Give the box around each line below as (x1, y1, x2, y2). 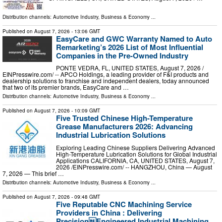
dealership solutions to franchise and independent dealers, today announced (2, 76, 209, 85)
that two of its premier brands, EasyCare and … (2, 83, 129, 92)
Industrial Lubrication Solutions (56, 129, 166, 141)
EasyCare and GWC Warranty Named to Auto (56, 33, 212, 44)
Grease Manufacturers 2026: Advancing (56, 121, 193, 132)
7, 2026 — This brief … (2, 169, 64, 178)
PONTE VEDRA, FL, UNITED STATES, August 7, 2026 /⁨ (56, 63, 204, 72)
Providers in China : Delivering (56, 207, 162, 219)
